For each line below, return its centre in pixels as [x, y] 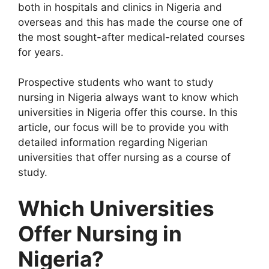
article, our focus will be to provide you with [123, 127]
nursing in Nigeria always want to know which [128, 97]
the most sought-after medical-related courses [131, 37]
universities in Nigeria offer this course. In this [128, 112]
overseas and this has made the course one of [130, 22]
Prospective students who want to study [116, 82]
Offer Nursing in [100, 233]
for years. [41, 52]
